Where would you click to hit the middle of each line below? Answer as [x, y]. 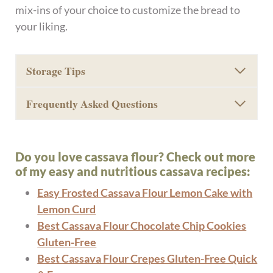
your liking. [42, 26]
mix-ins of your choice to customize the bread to [128, 9]
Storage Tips [56, 70]
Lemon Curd [67, 209]
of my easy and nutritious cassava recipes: [133, 171]
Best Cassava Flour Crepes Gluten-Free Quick [147, 258]
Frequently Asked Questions [92, 103]
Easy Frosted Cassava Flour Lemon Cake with [145, 192]
